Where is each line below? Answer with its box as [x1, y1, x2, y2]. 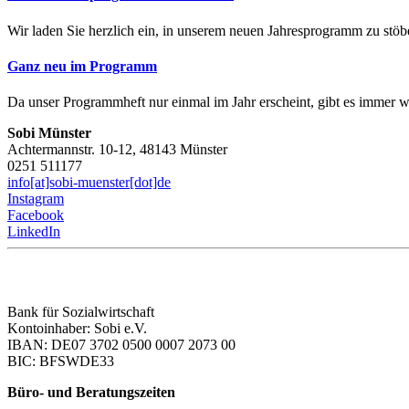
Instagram [7, 191, 64, 207]
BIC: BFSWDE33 [7, 353, 114, 370]
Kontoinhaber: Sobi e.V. [7, 320, 147, 337]
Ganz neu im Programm [7, 58, 157, 74]
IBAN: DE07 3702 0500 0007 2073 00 [7, 337, 236, 353]
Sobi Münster [7, 125, 91, 142]
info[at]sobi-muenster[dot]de [7, 174, 171, 191]
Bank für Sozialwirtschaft [7, 304, 154, 320]
